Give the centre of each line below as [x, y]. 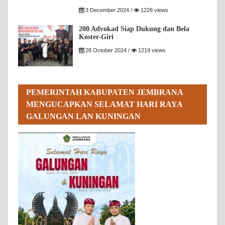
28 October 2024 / [108, 50]
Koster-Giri [96, 37]
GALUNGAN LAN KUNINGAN [83, 117]
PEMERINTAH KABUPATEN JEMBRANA [105, 92]
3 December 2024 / [109, 10]
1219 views [151, 50]
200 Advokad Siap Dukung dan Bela [134, 29]
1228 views [154, 10]
